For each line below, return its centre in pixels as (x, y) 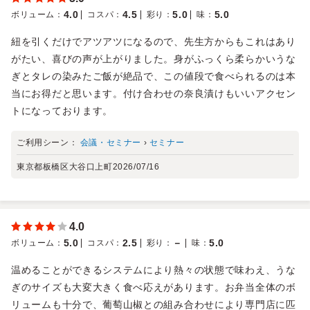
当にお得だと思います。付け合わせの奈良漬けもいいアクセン (154, 93)
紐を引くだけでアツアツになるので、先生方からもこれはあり (154, 41)
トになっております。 (62, 110)
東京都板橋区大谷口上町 (65, 166)
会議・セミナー (111, 142)
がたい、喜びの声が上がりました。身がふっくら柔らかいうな (154, 58)
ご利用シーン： (48, 142)
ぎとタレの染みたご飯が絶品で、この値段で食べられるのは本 (154, 76)
